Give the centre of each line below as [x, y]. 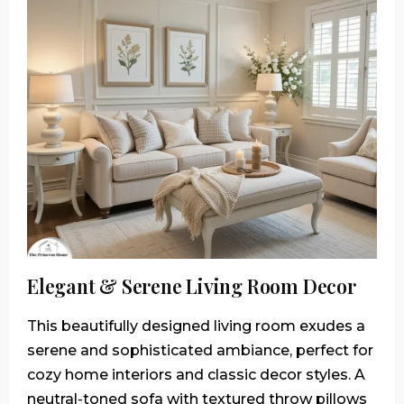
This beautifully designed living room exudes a [196, 326]
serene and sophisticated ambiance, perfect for [200, 351]
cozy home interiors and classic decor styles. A [196, 375]
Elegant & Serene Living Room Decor [192, 286]
